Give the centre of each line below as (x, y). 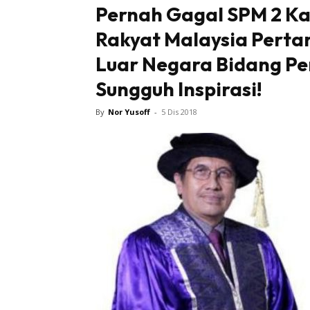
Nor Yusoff (129, 112)
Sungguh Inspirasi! (179, 89)
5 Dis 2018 (179, 112)
